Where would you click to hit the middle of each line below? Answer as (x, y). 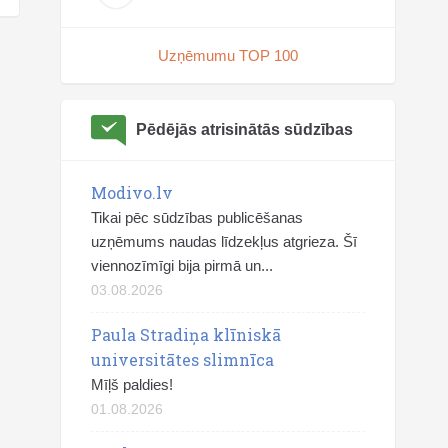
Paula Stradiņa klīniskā (186, 334)
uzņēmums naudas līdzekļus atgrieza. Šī (224, 241)
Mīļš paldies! (132, 384)
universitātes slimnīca (182, 359)
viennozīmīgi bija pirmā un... (182, 265)
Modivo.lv (132, 192)
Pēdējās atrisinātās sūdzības (244, 129)
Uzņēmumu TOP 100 (228, 55)
